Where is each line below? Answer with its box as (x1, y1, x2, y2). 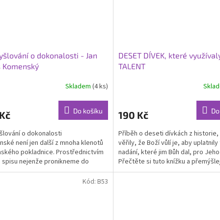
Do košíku (73, 107, 103, 115)
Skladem (65, 81, 92, 91)
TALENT (118, 61, 145, 71)
